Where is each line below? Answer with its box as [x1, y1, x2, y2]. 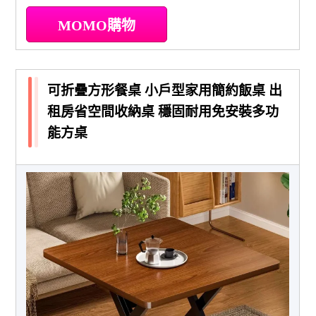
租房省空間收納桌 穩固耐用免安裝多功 [47, 104, 279, 119]
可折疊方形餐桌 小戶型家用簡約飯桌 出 [47, 83, 283, 98]
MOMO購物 [58, 17, 136, 33]
